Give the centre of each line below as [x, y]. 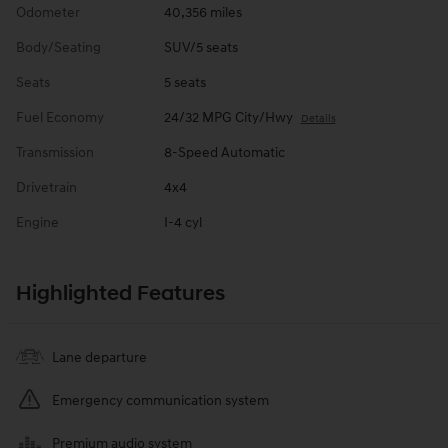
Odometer [48, 13]
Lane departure [99, 358]
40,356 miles [202, 13]
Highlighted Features [120, 294]
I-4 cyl [182, 223]
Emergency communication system [160, 401]
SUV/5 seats [200, 48]
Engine [37, 223]
